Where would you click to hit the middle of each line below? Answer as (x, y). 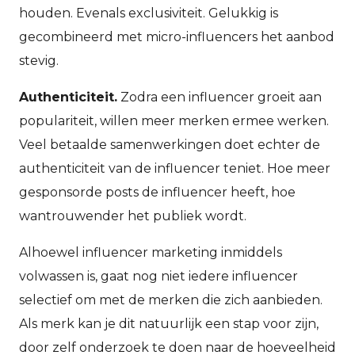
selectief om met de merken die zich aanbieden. (171, 300)
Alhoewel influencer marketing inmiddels (151, 252)
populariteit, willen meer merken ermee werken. (174, 120)
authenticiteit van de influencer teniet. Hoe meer (175, 168)
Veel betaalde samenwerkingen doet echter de (170, 144)
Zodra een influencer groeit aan (219, 97)
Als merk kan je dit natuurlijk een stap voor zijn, (169, 323)
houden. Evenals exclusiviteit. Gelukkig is (149, 13)
